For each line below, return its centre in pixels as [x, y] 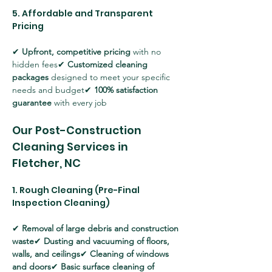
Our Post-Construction [78, 130]
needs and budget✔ [53, 90]
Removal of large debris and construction [101, 228]
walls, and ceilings [46, 254]
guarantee [32, 103]
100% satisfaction [127, 90]
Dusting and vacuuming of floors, [108, 241]
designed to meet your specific [110, 77]
